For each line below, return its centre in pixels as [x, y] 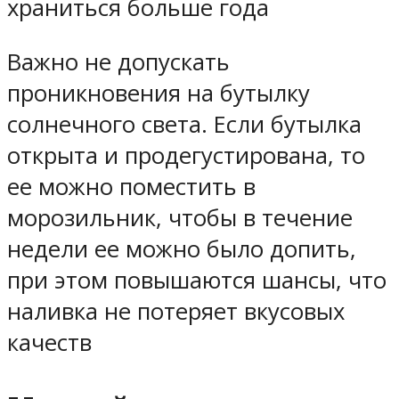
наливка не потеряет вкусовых [176, 311]
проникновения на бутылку [159, 93]
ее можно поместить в [131, 186]
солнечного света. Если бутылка [184, 124]
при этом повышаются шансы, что [197, 280]
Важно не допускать [118, 61]
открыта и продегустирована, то [186, 155]
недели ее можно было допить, [182, 248]
